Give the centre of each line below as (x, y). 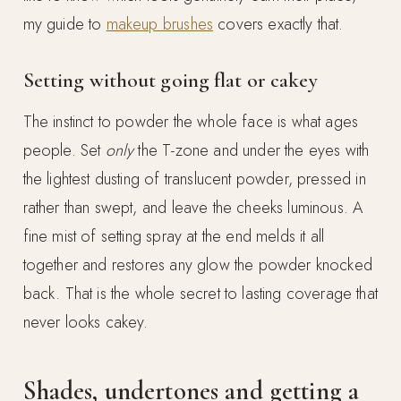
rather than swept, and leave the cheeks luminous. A (193, 207)
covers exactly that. (278, 24)
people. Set (64, 150)
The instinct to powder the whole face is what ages (191, 121)
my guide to (64, 24)
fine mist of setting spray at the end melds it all (174, 236)
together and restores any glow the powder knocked (197, 264)
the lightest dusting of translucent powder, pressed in (194, 179)
